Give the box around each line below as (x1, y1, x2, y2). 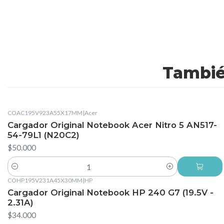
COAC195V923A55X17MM (7, 109, 82, 117)
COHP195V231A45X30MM (7, 176, 82, 184)
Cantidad (7, 167, 36, 176)
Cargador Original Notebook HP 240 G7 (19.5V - (7, 187, 213, 197)
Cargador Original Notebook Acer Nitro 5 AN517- (7, 120, 217, 130)
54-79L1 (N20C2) (7, 130, 79, 140)
